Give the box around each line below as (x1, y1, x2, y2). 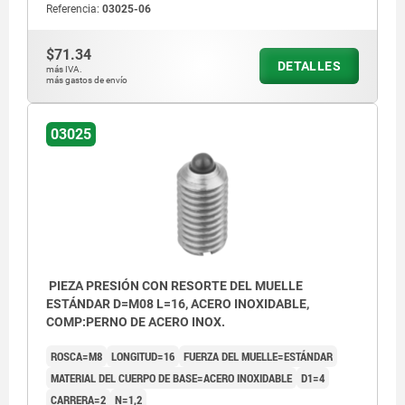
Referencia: (46, 3, 102, 16)
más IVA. (46, 64, 82, 75)
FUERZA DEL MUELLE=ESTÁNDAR (184, 348, 333, 365)
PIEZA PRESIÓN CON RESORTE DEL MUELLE (46, 278, 303, 294)
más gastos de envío (46, 75, 127, 86)
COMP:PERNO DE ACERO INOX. (46, 315, 225, 330)
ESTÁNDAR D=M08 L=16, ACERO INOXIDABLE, (46, 297, 309, 312)
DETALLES (277, 59, 341, 74)
